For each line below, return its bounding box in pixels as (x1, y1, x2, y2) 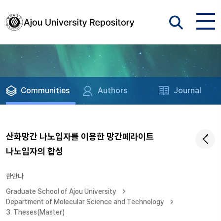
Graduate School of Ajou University (6, 187, 116, 195)
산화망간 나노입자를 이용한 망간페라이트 (6, 131, 154, 142)
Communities (21, 86, 70, 95)
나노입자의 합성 (6, 146, 63, 156)
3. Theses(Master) (6, 208, 65, 216)
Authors (98, 86, 128, 95)
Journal (174, 86, 202, 95)
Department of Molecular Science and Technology (6, 198, 164, 206)
